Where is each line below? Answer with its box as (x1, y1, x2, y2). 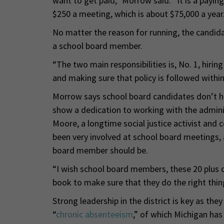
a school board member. (52, 39, 142, 51)
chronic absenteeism (55, 208, 133, 220)
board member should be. (52, 144, 148, 156)
